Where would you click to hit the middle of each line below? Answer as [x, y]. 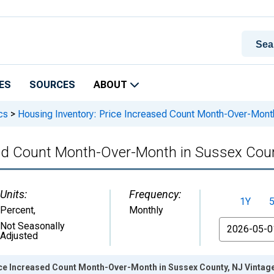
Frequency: [155, 194]
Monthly [146, 210]
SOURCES [52, 85]
